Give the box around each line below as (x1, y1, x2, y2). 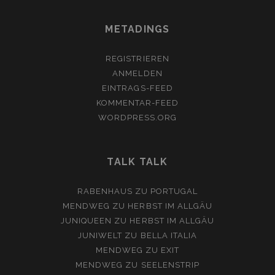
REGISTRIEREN (106, 54, 169, 64)
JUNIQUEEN (60, 216, 112, 226)
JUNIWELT (78, 231, 123, 241)
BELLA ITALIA (140, 231, 197, 241)
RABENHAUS (77, 187, 133, 196)
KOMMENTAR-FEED (96, 98, 179, 108)
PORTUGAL (150, 187, 198, 196)
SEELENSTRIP (141, 260, 199, 270)
